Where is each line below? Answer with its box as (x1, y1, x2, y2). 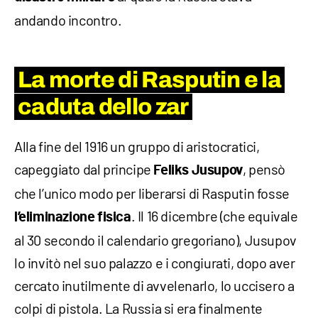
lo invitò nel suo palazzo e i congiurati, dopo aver (14, 253, 295, 271)
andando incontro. (14, 11, 122, 28)
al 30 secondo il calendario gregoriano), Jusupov (14, 231, 297, 248)
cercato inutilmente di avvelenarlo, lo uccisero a (14, 276, 295, 294)
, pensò (242, 160, 286, 177)
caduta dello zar (18, 94, 189, 119)
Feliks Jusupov (153, 163, 243, 177)
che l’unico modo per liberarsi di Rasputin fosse (14, 184, 290, 202)
